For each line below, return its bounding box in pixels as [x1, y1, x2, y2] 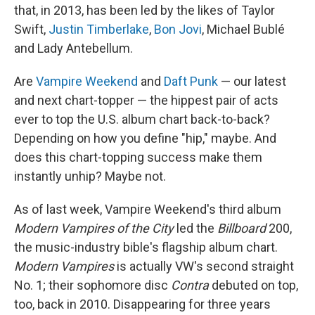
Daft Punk [164, 74, 218, 89]
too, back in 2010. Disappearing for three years [14, 297, 271, 312]
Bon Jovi [154, 22, 202, 37]
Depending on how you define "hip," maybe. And [14, 131, 276, 146]
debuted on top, [209, 278, 298, 293]
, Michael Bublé [202, 22, 285, 37]
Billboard [217, 221, 266, 236]
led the [174, 221, 217, 236]
